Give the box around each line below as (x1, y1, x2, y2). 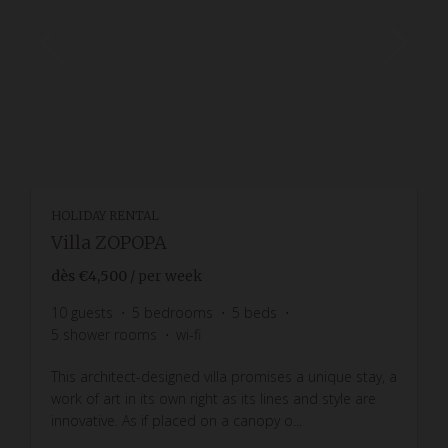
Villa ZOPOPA (51, 230, 167, 254)
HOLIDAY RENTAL (51, 207, 159, 223)
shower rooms (63, 324, 157, 344)
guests (71, 302, 113, 322)
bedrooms (144, 302, 213, 322)
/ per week (130, 266, 202, 285)
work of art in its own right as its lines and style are (51, 388, 376, 408)
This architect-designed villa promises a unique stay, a (51, 366, 397, 386)
